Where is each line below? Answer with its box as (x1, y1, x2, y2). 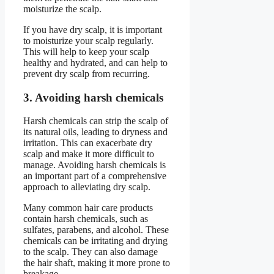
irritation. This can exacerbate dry (23, 138, 152, 149)
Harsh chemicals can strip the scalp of (23, 116, 168, 127)
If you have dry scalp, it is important (23, 24, 162, 35)
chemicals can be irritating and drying (23, 235, 168, 246)
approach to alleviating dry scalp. (23, 182, 150, 193)
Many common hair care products (23, 202, 153, 213)
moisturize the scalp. (23, 3, 102, 14)
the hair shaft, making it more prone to (23, 257, 170, 268)
